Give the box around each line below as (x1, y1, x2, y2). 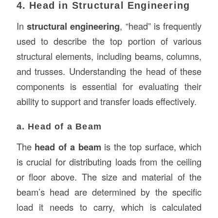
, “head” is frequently (120, 19, 202, 32)
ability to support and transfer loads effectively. (16, 95, 197, 108)
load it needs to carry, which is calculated (16, 200, 202, 213)
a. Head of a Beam (16, 122, 102, 131)
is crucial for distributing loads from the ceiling (16, 155, 202, 168)
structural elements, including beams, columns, (16, 50, 202, 62)
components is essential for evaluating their (16, 80, 202, 92)
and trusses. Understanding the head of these (16, 65, 202, 77)
